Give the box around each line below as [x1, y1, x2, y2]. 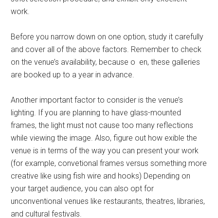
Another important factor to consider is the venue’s [11, 95, 183, 105]
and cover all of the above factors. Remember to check [11, 45, 202, 54]
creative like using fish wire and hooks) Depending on [11, 171, 191, 181]
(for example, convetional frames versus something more [11, 159, 207, 168]
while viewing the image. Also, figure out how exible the [11, 133, 198, 143]
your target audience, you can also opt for [11, 184, 154, 194]
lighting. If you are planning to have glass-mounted [11, 108, 182, 118]
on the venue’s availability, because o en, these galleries [11, 57, 200, 67]
